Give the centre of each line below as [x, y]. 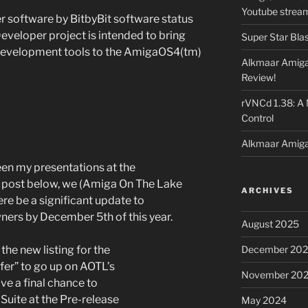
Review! [258, 77]
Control [257, 118]
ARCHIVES [267, 190]
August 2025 [270, 223]
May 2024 [264, 300]
